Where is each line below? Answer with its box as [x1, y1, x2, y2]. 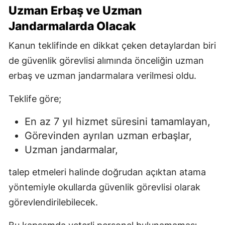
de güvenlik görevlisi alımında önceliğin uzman [9, 55, 204, 66]
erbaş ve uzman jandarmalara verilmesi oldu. [9, 70, 196, 81]
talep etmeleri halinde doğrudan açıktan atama [9, 166, 206, 177]
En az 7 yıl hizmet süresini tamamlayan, [25, 115, 210, 128]
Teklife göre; [9, 93, 61, 104]
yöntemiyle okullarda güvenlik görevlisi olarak [9, 181, 200, 192]
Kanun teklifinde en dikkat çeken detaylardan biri [9, 40, 216, 51]
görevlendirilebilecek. [9, 196, 98, 207]
